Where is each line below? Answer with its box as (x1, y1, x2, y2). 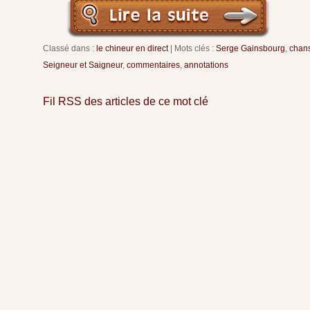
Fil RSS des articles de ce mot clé (43, 95, 208, 107)
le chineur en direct (96, 44, 168, 53)
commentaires (127, 60, 180, 69)
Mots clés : (174, 44, 216, 53)
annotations (184, 60, 228, 69)
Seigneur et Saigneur (43, 60, 122, 69)
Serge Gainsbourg (216, 44, 285, 53)
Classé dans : (43, 44, 96, 53)
